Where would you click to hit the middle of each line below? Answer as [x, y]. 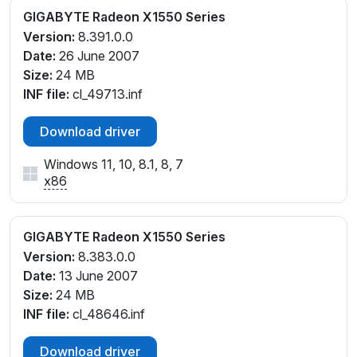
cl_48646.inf [107, 314]
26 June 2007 [98, 56]
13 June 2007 [97, 275]
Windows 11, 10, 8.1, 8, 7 [114, 165]
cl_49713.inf [106, 94]
